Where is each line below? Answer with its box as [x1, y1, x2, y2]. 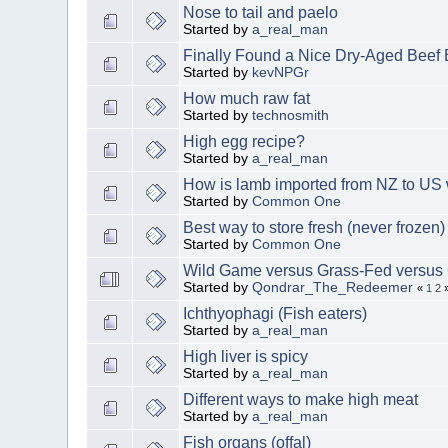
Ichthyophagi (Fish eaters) [183, 304, 368, 322]
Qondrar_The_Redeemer [252, 279, 414, 295]
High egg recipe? [183, 132, 306, 150]
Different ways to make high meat [183, 390, 419, 408]
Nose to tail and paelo [183, 3, 339, 21]
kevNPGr [252, 64, 310, 80]
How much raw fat [183, 89, 311, 107]
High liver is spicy [183, 347, 309, 365]
